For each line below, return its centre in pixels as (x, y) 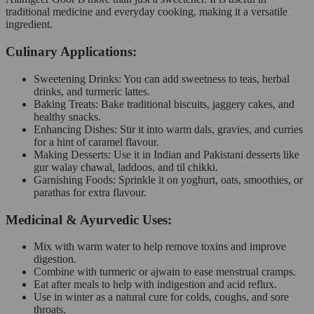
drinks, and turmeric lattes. (92, 91)
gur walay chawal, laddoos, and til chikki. (126, 167)
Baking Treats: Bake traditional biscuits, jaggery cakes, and (164, 104)
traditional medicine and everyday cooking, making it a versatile (146, 12)
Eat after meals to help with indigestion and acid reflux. (158, 285)
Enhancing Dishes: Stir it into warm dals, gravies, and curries (168, 129)
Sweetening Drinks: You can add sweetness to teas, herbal (162, 78)
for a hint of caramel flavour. (96, 142)
